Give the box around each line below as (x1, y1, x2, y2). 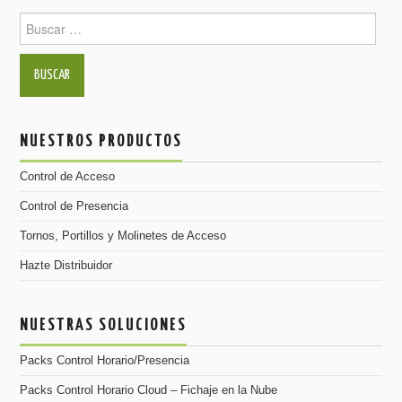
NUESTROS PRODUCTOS (20, 133, 183, 151)
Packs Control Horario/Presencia (20, 354, 190, 368)
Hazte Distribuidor (20, 259, 113, 273)
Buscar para (20, 14, 90, 30)
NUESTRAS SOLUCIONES (20, 317, 188, 335)
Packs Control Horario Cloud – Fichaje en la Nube (20, 384, 278, 398)
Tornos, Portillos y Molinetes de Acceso (20, 230, 227, 243)
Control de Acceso (20, 170, 116, 184)
